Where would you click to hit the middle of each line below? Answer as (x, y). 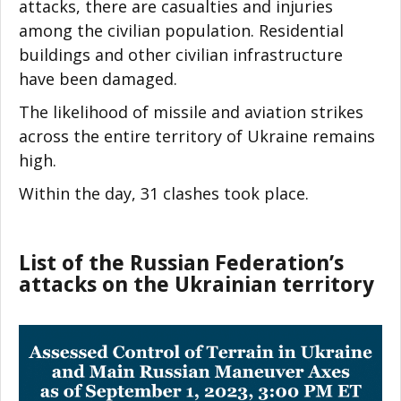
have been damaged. (98, 78)
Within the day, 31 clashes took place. (164, 193)
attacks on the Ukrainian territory (196, 284)
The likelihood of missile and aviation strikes (191, 111)
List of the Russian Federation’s (181, 263)
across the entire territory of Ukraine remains (197, 136)
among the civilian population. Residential (181, 30)
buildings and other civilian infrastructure (181, 54)
